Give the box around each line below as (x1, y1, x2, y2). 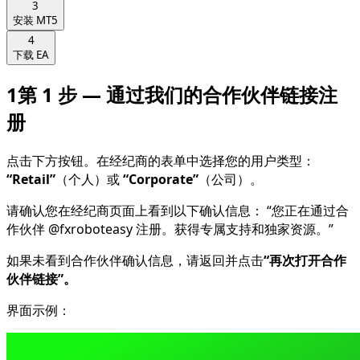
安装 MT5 (13, 12, 58, 27)
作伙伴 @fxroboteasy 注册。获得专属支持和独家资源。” (6, 219, 333, 238)
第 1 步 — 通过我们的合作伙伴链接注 (18, 80, 337, 108)
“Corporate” (123, 170, 198, 188)
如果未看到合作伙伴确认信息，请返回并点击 (6, 251, 264, 269)
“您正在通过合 (267, 201, 349, 219)
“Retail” (6, 170, 55, 188)
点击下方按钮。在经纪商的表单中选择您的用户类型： (6, 151, 315, 170)
